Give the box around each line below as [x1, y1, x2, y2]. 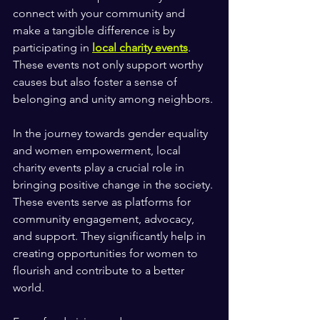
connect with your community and [13, 6, 188, 21]
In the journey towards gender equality [13, 126, 211, 141]
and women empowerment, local [13, 144, 184, 158]
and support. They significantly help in [13, 229, 211, 244]
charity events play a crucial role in [13, 161, 187, 175]
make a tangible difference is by [13, 24, 178, 38]
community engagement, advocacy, [13, 212, 197, 226]
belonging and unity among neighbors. [13, 92, 216, 106]
